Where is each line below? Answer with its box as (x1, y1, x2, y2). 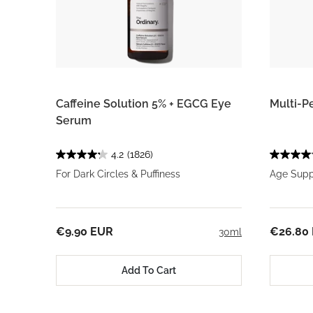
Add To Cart (122, 264, 176, 276)
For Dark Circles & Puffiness (56, 168, 180, 180)
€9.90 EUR (56, 225, 113, 238)
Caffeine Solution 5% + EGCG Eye (56, 97, 231, 110)
